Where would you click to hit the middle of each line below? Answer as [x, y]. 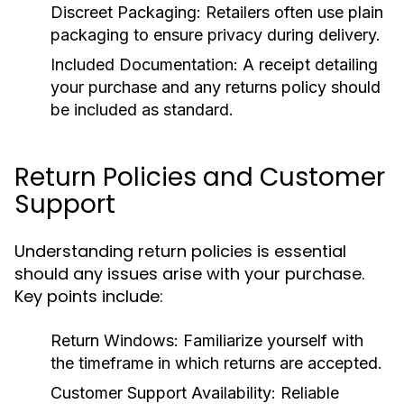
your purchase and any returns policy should [216, 87]
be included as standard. [142, 110]
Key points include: [89, 296]
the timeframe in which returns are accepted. [216, 363]
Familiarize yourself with [271, 340]
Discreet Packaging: [126, 12]
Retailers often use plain [292, 12]
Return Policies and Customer [200, 177]
